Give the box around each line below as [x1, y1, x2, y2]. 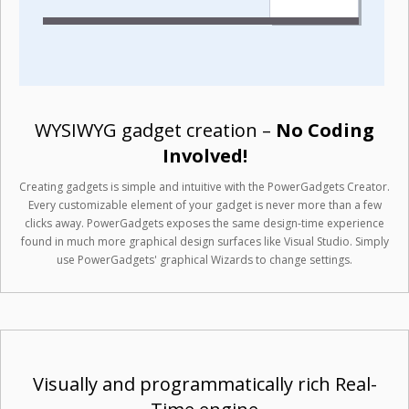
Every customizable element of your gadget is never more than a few [27, 197, 382, 213]
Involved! [162, 143, 247, 168]
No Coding [276, 118, 374, 142]
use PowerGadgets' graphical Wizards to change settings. [57, 252, 352, 267]
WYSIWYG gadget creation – [35, 118, 276, 142]
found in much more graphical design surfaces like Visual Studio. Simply [20, 234, 389, 249]
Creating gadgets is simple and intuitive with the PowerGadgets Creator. [19, 179, 390, 194]
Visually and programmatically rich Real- [32, 372, 377, 396]
